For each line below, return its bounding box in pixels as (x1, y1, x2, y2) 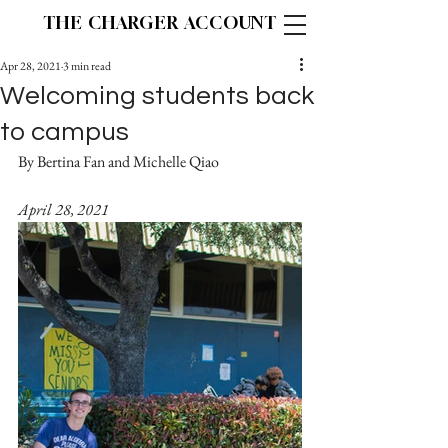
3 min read (63, 58, 111, 74)
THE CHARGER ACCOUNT (43, 12, 277, 33)
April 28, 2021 (18, 199, 109, 220)
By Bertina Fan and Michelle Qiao (18, 151, 219, 172)
